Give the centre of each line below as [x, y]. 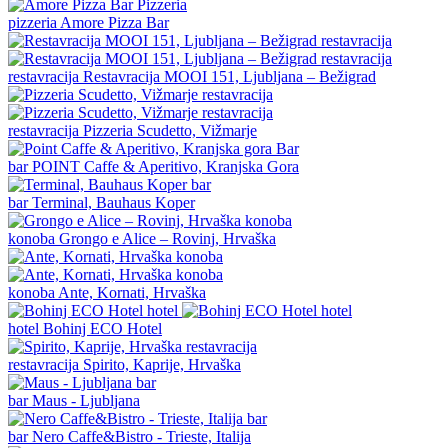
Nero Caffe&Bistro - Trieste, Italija [141, 436]
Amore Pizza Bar [114, 22]
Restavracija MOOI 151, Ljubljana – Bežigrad [229, 76]
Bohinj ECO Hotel [102, 328]
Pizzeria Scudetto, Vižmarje [170, 130]
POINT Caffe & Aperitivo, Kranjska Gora [165, 166]
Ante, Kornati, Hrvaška [132, 292]
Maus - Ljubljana [86, 400]
